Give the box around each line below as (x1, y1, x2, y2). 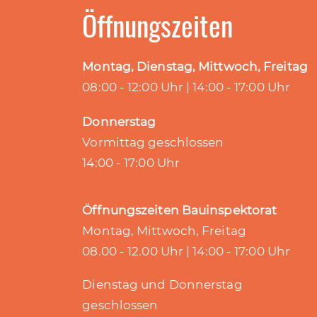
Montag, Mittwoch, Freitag (82, 224, 246, 238)
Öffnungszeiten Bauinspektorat (82, 203, 277, 217)
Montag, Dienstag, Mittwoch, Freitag (82, 59, 308, 74)
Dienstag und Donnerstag (82, 277, 243, 292)
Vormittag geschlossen (82, 135, 224, 149)
